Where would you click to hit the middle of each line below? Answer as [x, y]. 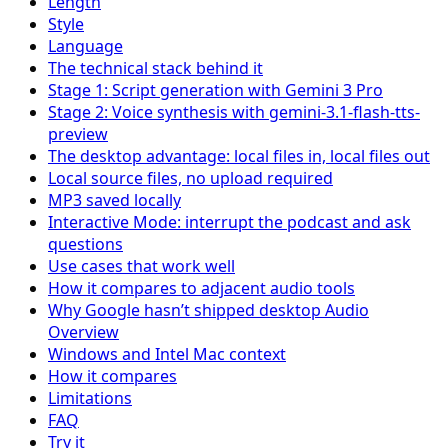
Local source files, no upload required [190, 177]
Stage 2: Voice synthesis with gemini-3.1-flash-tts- [234, 111]
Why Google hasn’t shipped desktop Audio [208, 309]
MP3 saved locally [114, 199]
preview [78, 133]
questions [85, 243]
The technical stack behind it [155, 67]
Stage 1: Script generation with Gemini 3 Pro [215, 89]
